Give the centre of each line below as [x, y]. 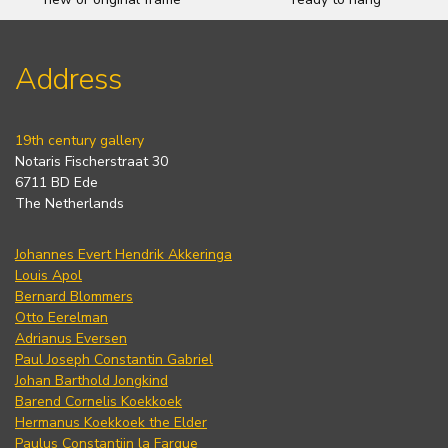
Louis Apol [48, 275]
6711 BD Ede [56, 182]
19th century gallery [79, 140]
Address [68, 80]
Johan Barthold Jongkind [91, 380]
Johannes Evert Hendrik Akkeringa [123, 254]
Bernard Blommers [74, 296]
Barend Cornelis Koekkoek [98, 401]
